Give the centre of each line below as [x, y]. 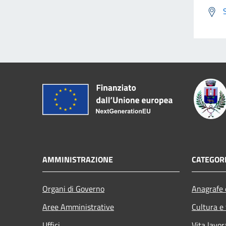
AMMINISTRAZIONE [78, 159]
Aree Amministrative [78, 207]
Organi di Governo [73, 188]
